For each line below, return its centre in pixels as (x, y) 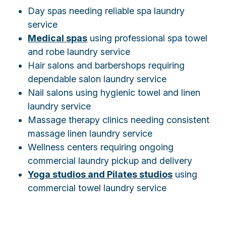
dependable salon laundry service (97, 79)
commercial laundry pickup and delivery (110, 161)
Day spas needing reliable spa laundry (106, 11)
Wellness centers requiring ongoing (101, 147)
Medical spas (58, 38)
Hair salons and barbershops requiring (106, 66)
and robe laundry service (79, 52)
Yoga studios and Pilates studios (100, 175)
